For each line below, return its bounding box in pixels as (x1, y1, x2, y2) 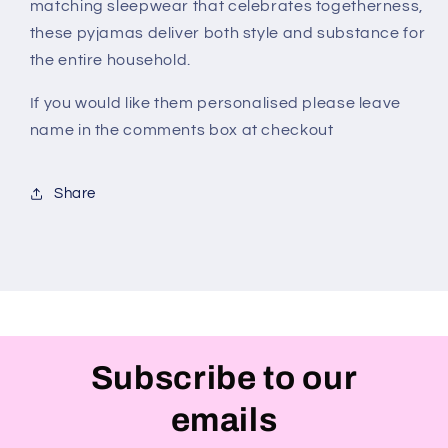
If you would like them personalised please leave (29, 94, 401, 111)
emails (170, 402, 278, 439)
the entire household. (29, 52, 191, 69)
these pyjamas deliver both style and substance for (29, 25, 426, 42)
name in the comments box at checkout (29, 121, 334, 138)
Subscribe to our (90, 360, 358, 397)
